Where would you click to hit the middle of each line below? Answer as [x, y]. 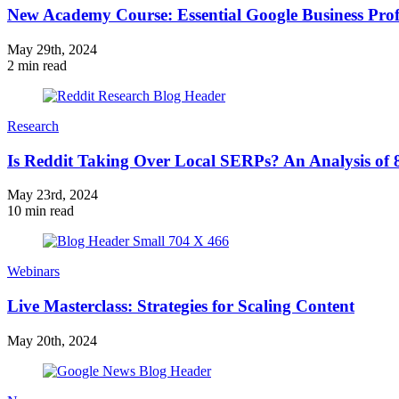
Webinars [33, 272]
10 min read [41, 211]
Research [33, 126]
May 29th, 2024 [52, 49]
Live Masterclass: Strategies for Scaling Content [181, 306]
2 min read [37, 65]
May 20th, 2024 [52, 340]
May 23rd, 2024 [53, 195]
